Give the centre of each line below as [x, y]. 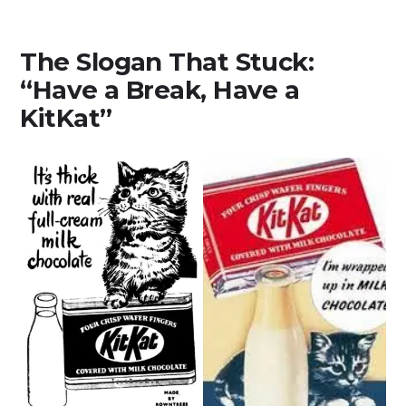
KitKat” [66, 118]
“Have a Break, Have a [160, 90]
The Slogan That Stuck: [167, 62]
